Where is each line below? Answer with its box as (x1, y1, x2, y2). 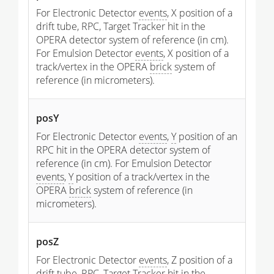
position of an (176, 129, 237, 143)
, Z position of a (167, 253, 232, 267)
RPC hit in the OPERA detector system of (36, 143, 210, 157)
